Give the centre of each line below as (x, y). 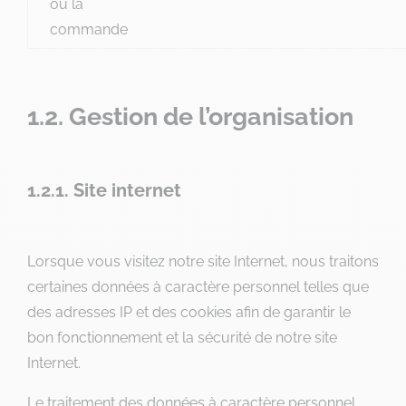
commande (89, 29)
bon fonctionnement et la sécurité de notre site (182, 338)
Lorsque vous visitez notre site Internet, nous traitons (203, 261)
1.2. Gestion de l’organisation (190, 116)
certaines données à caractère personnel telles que (198, 287)
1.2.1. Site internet (104, 190)
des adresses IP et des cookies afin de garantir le (189, 312)
